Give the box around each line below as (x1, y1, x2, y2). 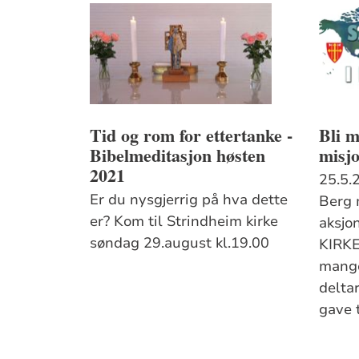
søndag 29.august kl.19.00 (90, 232, 270, 252)
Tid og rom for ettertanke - (90, 121, 293, 148)
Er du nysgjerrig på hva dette (90, 189, 288, 209)
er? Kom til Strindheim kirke (90, 211, 279, 231)
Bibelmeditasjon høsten (90, 141, 266, 168)
